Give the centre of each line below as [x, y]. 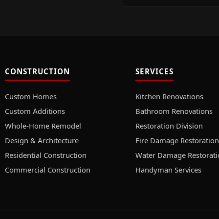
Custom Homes [31, 97]
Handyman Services [168, 170]
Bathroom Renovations [174, 111]
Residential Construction [45, 155]
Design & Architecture [42, 141]
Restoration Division [169, 126]
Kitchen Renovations [169, 97]
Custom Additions [35, 111]
